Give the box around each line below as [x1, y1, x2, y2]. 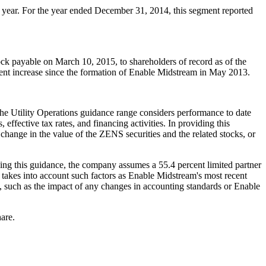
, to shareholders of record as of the [115, 56, 246, 66]
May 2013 [209, 66, 248, 77]
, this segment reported [169, 5, 253, 15]
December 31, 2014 [94, 5, 169, 15]
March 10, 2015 [55, 56, 115, 66]
